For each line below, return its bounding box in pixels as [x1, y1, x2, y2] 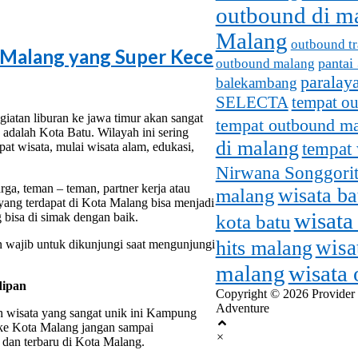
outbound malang [215, 55, 315, 71]
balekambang [215, 74, 297, 91]
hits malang [215, 236, 312, 260]
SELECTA [215, 92, 288, 111]
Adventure [215, 300, 269, 315]
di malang [215, 136, 299, 160]
